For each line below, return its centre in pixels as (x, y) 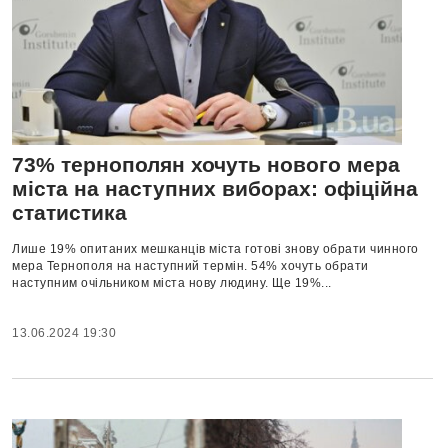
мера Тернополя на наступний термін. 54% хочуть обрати (190, 266)
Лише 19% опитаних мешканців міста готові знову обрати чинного (215, 249)
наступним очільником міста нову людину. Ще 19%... (172, 283)
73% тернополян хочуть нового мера (206, 165)
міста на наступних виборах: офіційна (215, 189)
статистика (69, 213)
